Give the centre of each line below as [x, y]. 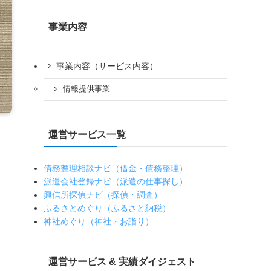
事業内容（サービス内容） [107, 66]
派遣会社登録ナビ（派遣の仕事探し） [116, 181]
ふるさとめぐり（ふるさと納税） [107, 208]
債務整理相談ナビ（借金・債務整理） [116, 168]
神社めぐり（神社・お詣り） [99, 221]
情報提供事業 [86, 89]
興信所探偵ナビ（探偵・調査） [103, 194]
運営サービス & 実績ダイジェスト [122, 261]
